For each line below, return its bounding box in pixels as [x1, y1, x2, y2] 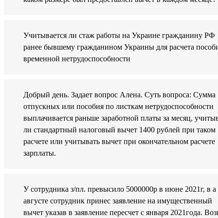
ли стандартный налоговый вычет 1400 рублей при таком [23, 126, 216, 134]
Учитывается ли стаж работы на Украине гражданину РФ [23, 31, 215, 40]
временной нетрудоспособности [23, 54, 130, 63]
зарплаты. [23, 149, 56, 158]
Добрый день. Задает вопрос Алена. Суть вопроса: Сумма [23, 91, 216, 99]
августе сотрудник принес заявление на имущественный [23, 197, 212, 205]
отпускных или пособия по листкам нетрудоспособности [23, 102, 214, 111]
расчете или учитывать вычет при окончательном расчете [23, 137, 215, 146]
